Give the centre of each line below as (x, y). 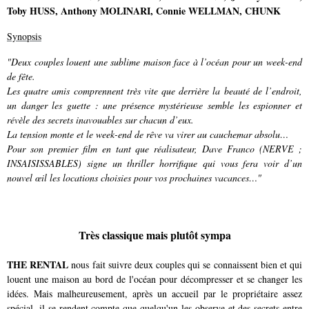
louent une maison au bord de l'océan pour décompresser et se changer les (154, 279)
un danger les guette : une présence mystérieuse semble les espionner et (154, 105)
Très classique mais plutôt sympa (154, 235)
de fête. (21, 76)
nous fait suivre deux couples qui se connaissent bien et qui (186, 264)
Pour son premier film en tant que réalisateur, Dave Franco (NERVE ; (154, 148)
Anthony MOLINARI (106, 10)
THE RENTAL (38, 264)
